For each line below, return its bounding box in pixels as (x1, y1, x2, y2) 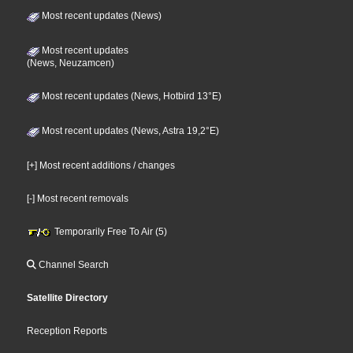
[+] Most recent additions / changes (27, 160, 176, 172)
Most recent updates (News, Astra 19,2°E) (39, 125, 220, 137)
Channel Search (36, 259, 110, 271)
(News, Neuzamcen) (27, 58, 115, 69)
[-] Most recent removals (27, 193, 129, 205)
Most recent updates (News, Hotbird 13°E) (39, 91, 222, 102)
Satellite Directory (27, 292, 109, 304)
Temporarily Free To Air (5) (52, 226, 168, 238)
